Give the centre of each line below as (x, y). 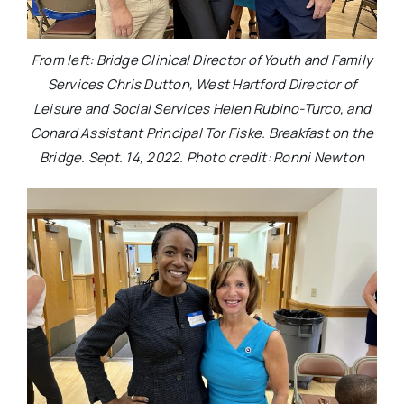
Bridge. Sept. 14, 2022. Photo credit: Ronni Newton (202, 158)
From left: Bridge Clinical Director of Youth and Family (202, 60)
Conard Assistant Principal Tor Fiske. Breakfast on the (202, 133)
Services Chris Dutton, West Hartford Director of (202, 85)
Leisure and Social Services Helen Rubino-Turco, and (202, 109)
